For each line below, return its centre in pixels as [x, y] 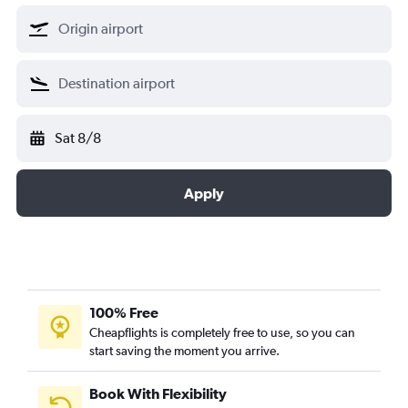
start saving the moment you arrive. [184, 350]
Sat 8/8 [78, 138]
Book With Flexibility [158, 393]
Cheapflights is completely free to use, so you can [222, 332]
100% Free [124, 312]
